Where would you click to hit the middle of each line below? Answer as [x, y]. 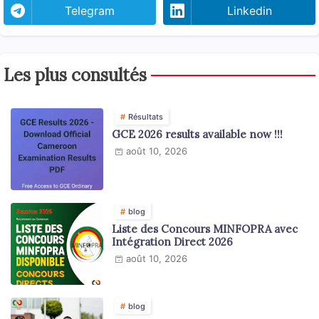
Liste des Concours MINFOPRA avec [205, 229]
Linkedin [249, 11]
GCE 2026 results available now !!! [197, 135]
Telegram [90, 11]
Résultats [146, 117]
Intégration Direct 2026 [172, 242]
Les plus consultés [75, 75]
